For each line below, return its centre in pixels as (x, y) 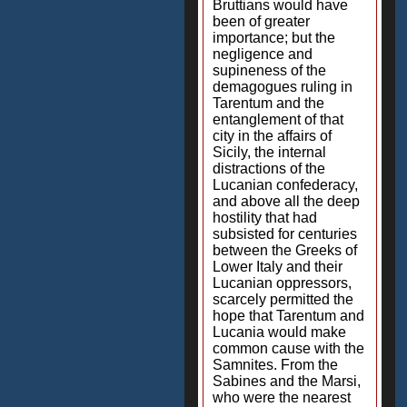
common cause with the (288, 348)
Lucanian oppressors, (282, 283)
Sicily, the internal (269, 152)
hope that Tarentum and (288, 316)
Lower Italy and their (278, 267)
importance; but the (274, 38)
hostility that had (265, 218)
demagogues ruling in (283, 87)
